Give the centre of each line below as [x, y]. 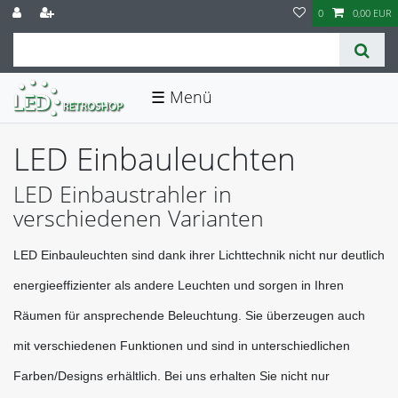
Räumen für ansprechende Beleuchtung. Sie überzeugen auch [189, 315]
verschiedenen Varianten [139, 217]
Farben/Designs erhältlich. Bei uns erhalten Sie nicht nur [171, 375]
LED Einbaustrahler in [123, 193]
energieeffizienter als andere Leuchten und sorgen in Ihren [179, 285]
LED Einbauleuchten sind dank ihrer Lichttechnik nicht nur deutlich [199, 255]
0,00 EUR [372, 13]
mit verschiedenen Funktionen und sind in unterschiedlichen [182, 345]
